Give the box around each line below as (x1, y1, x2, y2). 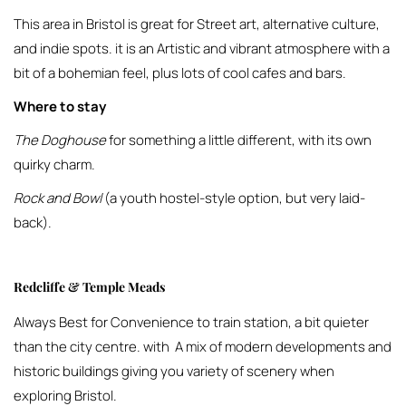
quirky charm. (14, 155, 95, 174)
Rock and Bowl (14, 188, 101, 208)
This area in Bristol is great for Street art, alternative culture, (14, 14, 380, 34)
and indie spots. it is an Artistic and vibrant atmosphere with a (14, 39, 390, 58)
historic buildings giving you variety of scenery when (14, 362, 334, 381)
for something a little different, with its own (106, 130, 372, 150)
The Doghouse (14, 130, 106, 150)
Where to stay (14, 97, 106, 116)
